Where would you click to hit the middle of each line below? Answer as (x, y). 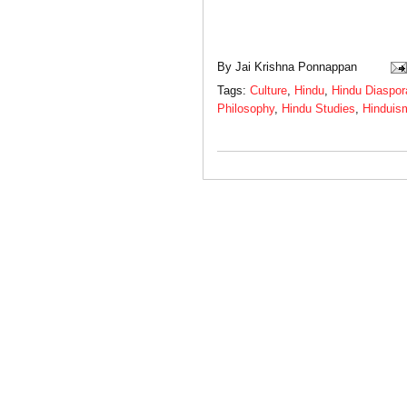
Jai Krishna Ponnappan (296, 66)
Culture (268, 91)
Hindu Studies (318, 109)
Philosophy (246, 109)
